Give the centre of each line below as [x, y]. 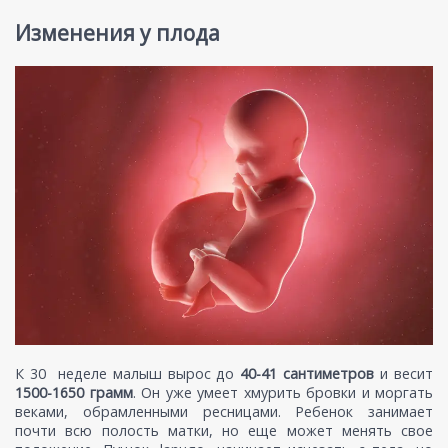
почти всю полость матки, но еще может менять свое [224, 430]
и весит [404, 373]
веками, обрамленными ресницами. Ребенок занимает [224, 411]
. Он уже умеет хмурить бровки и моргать [282, 392]
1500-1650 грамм [74, 392]
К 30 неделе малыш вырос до [128, 373]
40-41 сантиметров [307, 373]
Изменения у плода [117, 32]
